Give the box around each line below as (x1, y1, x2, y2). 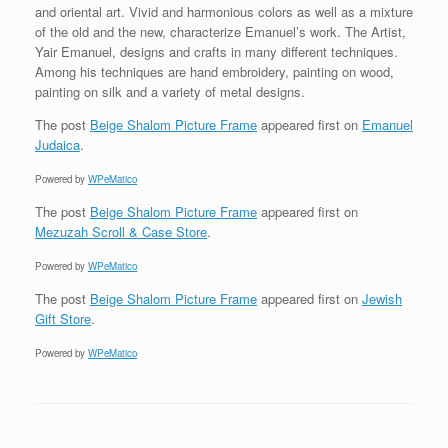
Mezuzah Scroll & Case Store (35, 221, 207, 241)
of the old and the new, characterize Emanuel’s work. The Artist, (35, 21, 406, 41)
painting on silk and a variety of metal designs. (35, 81, 305, 101)
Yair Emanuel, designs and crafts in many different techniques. (35, 41, 398, 61)
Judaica (35, 134, 80, 154)
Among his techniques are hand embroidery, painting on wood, (35, 61, 394, 81)
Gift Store (35, 308, 91, 328)
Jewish (362, 288, 402, 308)
